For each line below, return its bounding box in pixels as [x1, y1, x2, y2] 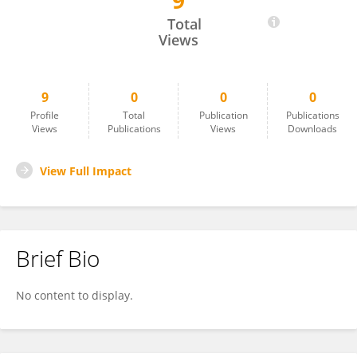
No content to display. [16, 288, 133, 303]
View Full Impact [40, 163, 131, 178]
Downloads [288, 122, 337, 135]
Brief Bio [16, 243, 100, 273]
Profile [30, 108, 59, 122]
